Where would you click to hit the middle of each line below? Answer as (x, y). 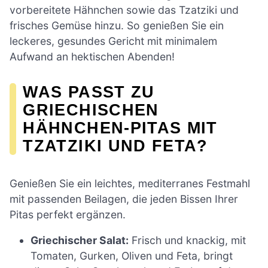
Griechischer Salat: (80, 240)
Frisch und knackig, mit (188, 240)
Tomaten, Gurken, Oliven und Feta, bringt (132, 256)
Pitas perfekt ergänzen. (68, 214)
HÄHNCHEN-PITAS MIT (120, 127)
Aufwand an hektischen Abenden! (92, 56)
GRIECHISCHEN (91, 109)
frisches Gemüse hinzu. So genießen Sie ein (117, 25)
